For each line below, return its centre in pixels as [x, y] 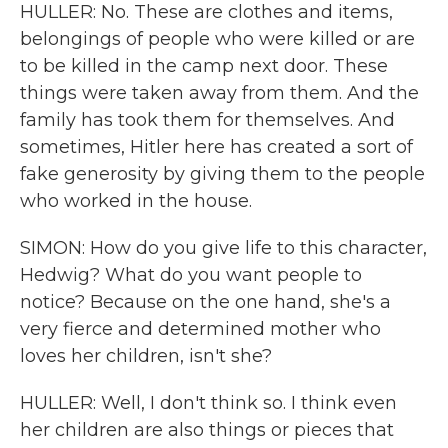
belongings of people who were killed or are [217, 39]
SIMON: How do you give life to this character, [223, 248]
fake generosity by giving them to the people [222, 174]
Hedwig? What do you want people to [191, 275]
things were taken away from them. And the [219, 93]
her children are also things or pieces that [207, 430]
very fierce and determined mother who [200, 329]
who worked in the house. [136, 201]
